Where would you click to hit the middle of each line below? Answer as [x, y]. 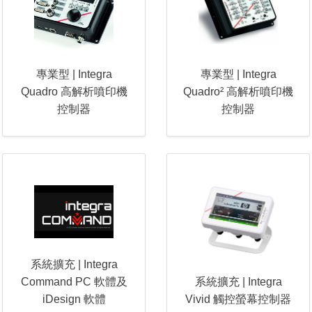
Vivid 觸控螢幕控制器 [238, 299]
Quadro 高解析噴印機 [74, 92]
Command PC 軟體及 [74, 282]
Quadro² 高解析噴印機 [238, 92]
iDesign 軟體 [74, 299]
